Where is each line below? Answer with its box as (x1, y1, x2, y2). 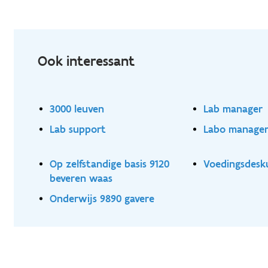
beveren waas (50, 171, 113, 184)
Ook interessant (38, 51, 135, 69)
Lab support (50, 122, 106, 135)
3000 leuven (50, 102, 105, 115)
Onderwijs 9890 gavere (50, 191, 155, 205)
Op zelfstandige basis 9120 (50, 157, 170, 170)
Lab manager (203, 102, 263, 115)
